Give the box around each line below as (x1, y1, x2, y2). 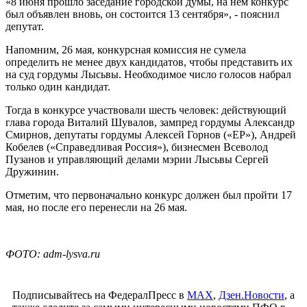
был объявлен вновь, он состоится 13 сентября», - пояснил (5, 8, 280, 20)
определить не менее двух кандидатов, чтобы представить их (5, 56, 293, 68)
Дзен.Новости (219, 288, 284, 301)
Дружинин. (5, 165, 59, 177)
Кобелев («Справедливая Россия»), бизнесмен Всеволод (5, 140, 268, 153)
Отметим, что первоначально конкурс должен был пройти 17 (5, 188, 292, 201)
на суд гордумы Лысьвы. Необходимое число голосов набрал (5, 68, 291, 80)
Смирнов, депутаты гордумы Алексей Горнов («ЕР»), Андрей (5, 128, 296, 140)
